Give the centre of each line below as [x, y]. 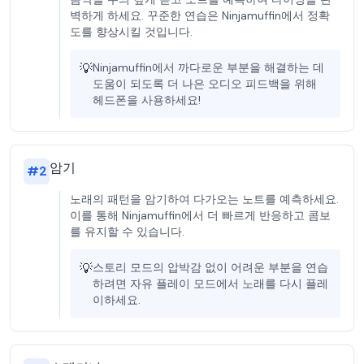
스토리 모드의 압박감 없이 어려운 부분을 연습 [210, 267]
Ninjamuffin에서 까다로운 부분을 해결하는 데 [208, 67]
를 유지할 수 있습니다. [127, 232]
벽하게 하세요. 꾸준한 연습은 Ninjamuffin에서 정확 [200, 15]
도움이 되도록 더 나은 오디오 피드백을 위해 [205, 84]
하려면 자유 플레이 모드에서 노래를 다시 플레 [210, 284]
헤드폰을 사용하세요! [147, 100]
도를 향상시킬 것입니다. [131, 32]
